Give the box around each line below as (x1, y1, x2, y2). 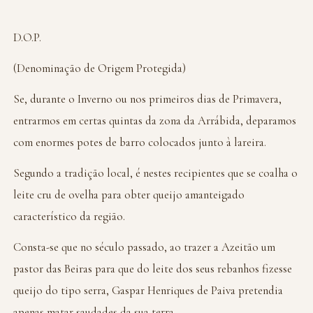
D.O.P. (13, 30, 42, 45)
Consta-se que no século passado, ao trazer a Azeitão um (13, 239, 276, 254)
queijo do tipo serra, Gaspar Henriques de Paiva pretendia (13, 282, 284, 298)
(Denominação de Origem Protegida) (13, 61, 187, 76)
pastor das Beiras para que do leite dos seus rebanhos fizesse (13, 261, 293, 276)
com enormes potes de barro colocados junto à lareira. (13, 134, 267, 150)
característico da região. (13, 208, 126, 224)
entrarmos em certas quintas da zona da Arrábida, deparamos (13, 112, 297, 128)
